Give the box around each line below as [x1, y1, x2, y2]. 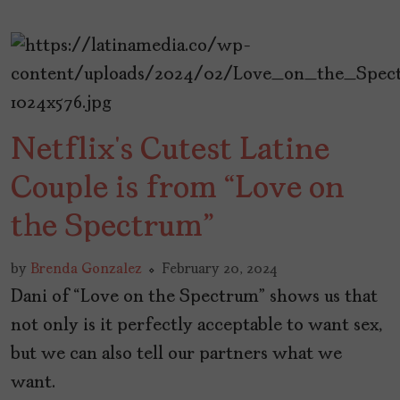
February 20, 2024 [162, 262, 278, 278]
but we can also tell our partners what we [11, 346, 342, 364]
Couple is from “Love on [11, 173, 345, 206]
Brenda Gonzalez [30, 262, 142, 278]
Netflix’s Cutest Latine [11, 135, 329, 168]
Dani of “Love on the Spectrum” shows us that [11, 288, 378, 307]
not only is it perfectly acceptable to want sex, [11, 317, 382, 336]
